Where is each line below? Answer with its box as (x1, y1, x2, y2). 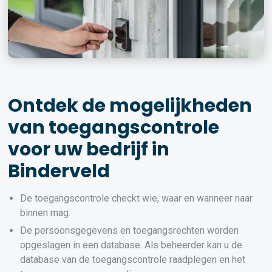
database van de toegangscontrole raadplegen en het (20, 254, 246, 265)
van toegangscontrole (8, 115, 220, 140)
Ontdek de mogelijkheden (8, 93, 253, 118)
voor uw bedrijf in (8, 137, 170, 162)
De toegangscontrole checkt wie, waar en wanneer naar (20, 192, 253, 204)
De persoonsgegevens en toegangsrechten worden (20, 225, 239, 236)
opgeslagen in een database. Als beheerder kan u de (20, 239, 243, 251)
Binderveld (8, 158, 110, 184)
